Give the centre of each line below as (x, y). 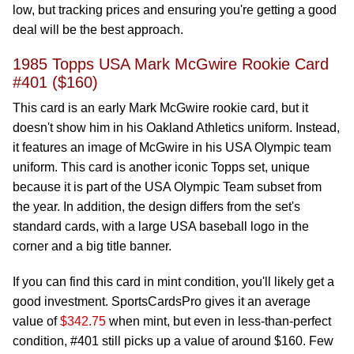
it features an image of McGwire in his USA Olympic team (172, 147)
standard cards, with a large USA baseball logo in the (161, 226)
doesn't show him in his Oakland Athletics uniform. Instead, (176, 128)
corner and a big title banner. (92, 246)
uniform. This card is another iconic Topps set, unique (161, 167)
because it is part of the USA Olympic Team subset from (167, 187)
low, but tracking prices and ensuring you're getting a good (175, 10)
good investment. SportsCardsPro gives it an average (162, 301)
